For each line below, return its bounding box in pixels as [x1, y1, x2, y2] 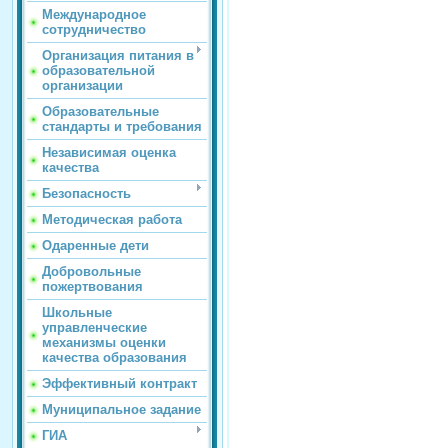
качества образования [42, 350, 187, 366]
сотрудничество [42, 22, 146, 38]
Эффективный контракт [42, 376, 197, 392]
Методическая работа [42, 212, 182, 228]
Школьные [42, 305, 112, 321]
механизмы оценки [42, 335, 166, 351]
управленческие [42, 320, 147, 336]
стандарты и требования [42, 119, 202, 135]
